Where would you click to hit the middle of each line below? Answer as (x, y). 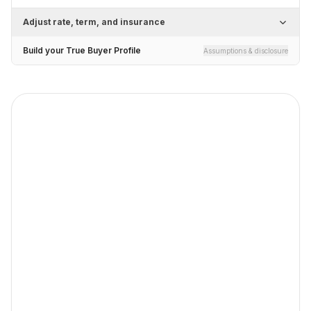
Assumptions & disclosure (246, 51)
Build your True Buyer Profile (82, 50)
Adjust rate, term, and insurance (94, 22)
